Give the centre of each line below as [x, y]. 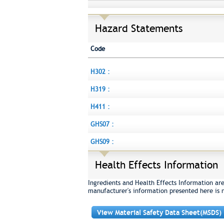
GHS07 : [102, 124]
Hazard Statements [139, 28]
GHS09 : [102, 142]
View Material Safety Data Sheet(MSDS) [159, 212]
